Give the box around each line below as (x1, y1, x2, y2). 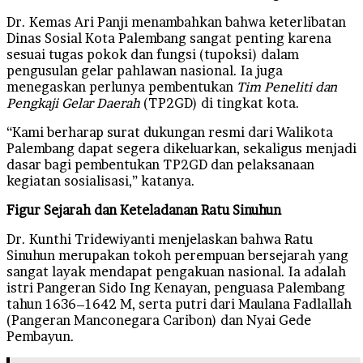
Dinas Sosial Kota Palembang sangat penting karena (6, 29, 331, 46)
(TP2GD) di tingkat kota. (140, 94, 300, 111)
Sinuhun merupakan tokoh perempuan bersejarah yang (6, 246, 348, 263)
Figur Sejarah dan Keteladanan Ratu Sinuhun (6, 201, 281, 218)
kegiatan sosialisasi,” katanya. (6, 172, 195, 189)
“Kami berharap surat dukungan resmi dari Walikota (6, 123, 333, 140)
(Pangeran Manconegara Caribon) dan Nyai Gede (6, 311, 311, 328)
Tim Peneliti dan (237, 78, 337, 95)
